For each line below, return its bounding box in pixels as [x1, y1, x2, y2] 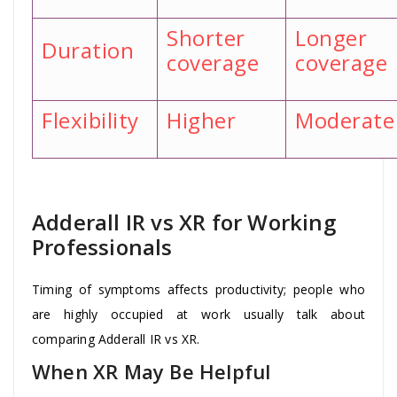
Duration [42, 35, 134, 65]
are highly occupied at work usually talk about [32, 305, 365, 323]
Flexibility [42, 105, 139, 135]
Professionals [32, 231, 173, 261]
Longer [295, 22, 367, 52]
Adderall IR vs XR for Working [32, 206, 336, 237]
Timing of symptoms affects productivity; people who [32, 280, 365, 298]
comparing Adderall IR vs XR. [32, 330, 200, 347]
